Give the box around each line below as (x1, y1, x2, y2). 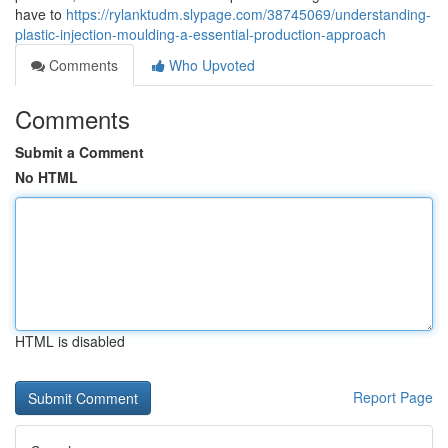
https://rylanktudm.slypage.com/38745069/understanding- (66, 4, 431, 24)
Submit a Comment (15, 142, 144, 162)
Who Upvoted (165, 55, 255, 75)
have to (15, 4, 66, 24)
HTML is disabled (15, 331, 125, 351)
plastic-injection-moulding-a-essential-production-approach (15, 24, 386, 44)
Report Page (353, 387, 433, 407)
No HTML (15, 167, 78, 187)
